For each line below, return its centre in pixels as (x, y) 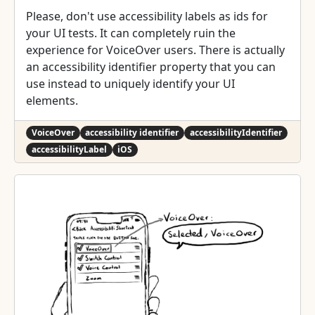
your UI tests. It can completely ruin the (131, 33)
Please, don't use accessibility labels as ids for (147, 16)
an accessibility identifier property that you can (151, 66)
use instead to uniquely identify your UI (130, 83)
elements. (52, 100)
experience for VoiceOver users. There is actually (155, 50)
